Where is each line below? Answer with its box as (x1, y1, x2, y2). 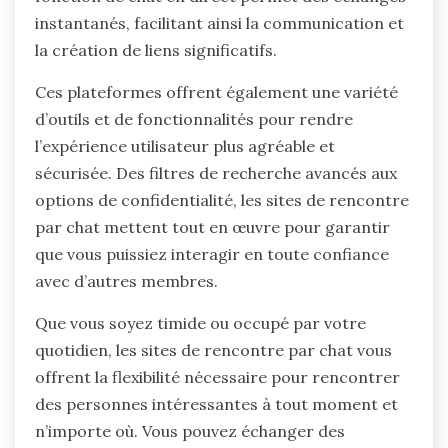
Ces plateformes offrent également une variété (35, 81, 398, 102)
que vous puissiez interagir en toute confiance (35, 243, 389, 264)
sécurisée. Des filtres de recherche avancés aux (35, 162, 397, 183)
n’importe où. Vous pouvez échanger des (35, 420, 345, 441)
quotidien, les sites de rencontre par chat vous (35, 339, 392, 360)
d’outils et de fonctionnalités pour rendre (35, 108, 353, 129)
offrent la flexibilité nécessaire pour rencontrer (35, 366, 400, 387)
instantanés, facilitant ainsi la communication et (35, 12, 404, 33)
